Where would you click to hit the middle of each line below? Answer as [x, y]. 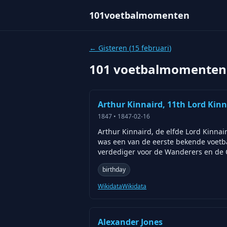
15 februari [150, 48]
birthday [114, 169]
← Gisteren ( [110, 48]
